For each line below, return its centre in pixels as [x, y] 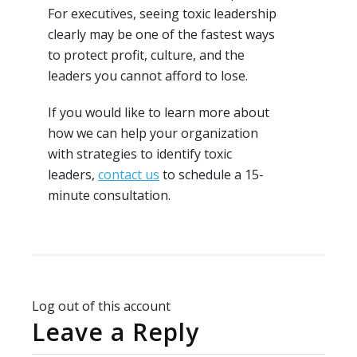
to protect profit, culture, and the [146, 55]
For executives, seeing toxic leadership [162, 14]
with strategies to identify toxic [140, 154]
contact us [129, 175]
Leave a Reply [116, 332]
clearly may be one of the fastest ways [161, 35]
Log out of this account [101, 306]
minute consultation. [109, 196]
